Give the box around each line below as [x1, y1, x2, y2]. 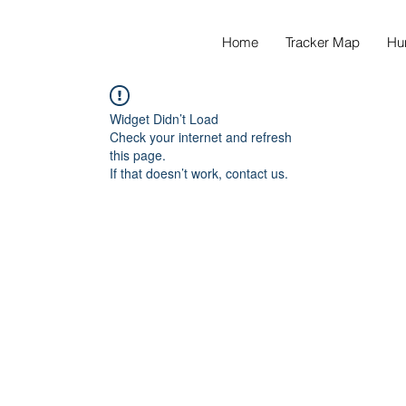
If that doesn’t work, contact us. [110, 164, 288, 182]
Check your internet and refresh [110, 128, 292, 146]
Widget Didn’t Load [110, 110, 218, 128]
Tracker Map [285, 34, 361, 51]
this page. [110, 146, 166, 164]
